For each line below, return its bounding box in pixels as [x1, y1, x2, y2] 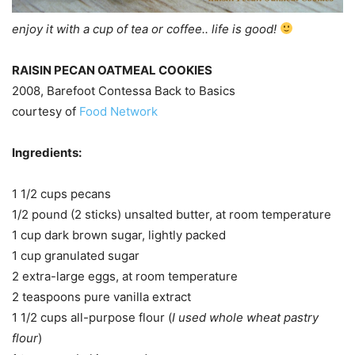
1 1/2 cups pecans [12, 185, 111, 201]
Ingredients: [12, 144, 82, 160]
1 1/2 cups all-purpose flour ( [12, 309, 172, 325]
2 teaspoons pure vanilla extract [12, 288, 191, 304]
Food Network [79, 103, 158, 119]
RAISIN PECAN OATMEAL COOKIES [12, 62, 212, 78]
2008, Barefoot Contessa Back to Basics [12, 82, 235, 98]
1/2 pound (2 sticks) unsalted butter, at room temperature [12, 206, 331, 222]
